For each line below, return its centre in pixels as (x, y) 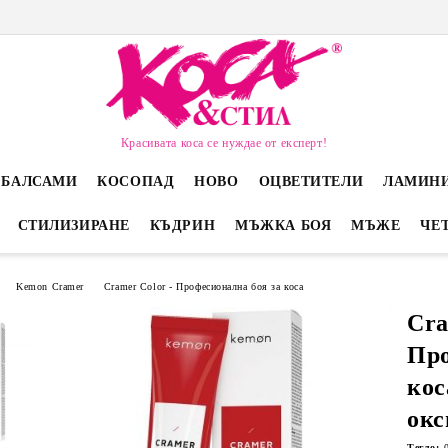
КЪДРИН (182, 225)
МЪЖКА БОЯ (283, 225)
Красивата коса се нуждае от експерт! (224, 142)
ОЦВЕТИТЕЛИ (311, 181)
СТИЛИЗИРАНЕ (73, 225)
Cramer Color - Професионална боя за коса (203, 286)
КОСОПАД (136, 181)
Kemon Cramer (50, 286)
